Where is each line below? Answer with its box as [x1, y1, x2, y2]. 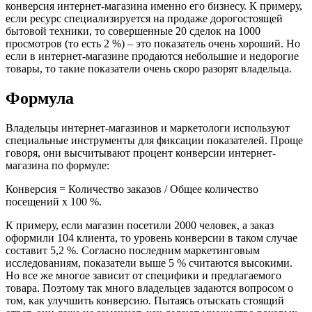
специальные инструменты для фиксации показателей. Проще [6, 134, 303, 147]
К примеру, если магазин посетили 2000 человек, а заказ [6, 219, 274, 232]
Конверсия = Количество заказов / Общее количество [6, 183, 258, 196]
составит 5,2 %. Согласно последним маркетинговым [6, 244, 260, 257]
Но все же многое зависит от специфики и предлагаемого [6, 270, 281, 282]
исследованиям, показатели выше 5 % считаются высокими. [6, 257, 292, 270]
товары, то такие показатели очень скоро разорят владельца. [6, 63, 292, 75]
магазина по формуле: [6, 159, 109, 172]
